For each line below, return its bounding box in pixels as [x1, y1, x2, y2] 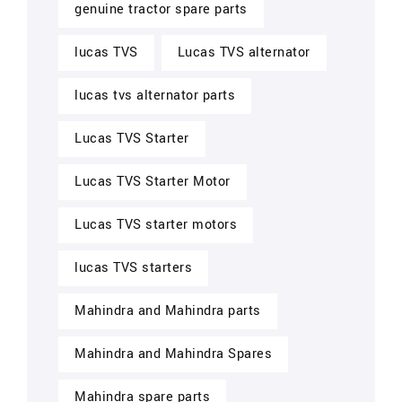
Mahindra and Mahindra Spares [74, 344, 272, 363]
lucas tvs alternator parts [74, 85, 235, 105]
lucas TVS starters [74, 258, 192, 277]
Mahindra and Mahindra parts [74, 301, 261, 320]
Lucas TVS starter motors [74, 214, 237, 234]
